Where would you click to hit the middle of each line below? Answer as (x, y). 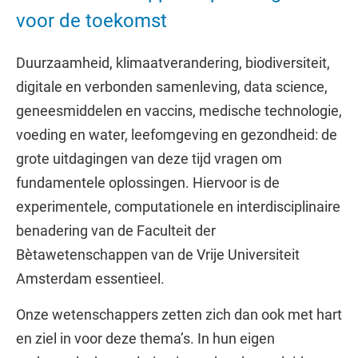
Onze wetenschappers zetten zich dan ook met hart (179, 314)
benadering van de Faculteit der (116, 231)
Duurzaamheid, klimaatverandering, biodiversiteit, (173, 63)
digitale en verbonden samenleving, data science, (172, 87)
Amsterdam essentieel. (90, 278)
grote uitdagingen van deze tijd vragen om (149, 159)
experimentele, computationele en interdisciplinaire (178, 207)
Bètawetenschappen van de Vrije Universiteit (158, 255)
